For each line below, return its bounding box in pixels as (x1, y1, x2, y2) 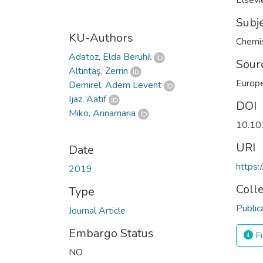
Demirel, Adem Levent (69, 79, 161, 92)
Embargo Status (69, 225, 154, 241)
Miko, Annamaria (69, 107, 136, 120)
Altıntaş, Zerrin (69, 65, 128, 77)
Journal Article (69, 204, 126, 217)
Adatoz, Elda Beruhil (69, 50, 151, 63)
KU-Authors (69, 30, 133, 46)
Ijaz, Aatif (69, 93, 106, 106)
